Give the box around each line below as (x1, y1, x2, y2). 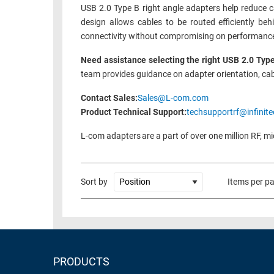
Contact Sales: (81, 93, 138, 104)
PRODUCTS (53, 255, 109, 268)
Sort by (81, 177, 108, 187)
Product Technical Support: (81, 107, 187, 118)
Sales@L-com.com (138, 93, 209, 104)
